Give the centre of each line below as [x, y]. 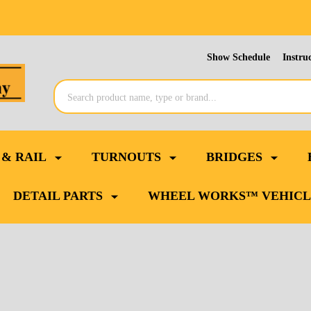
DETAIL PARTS [58, 196]
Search [70, 88]
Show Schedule [238, 57]
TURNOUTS [126, 157]
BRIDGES [234, 157]
